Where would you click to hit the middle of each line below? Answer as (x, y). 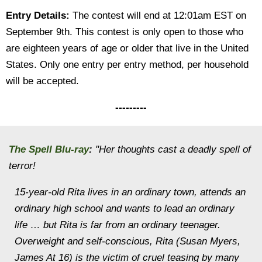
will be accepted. (42, 81)
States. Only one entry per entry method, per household (127, 65)
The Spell (30, 149)
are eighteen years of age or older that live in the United (127, 48)
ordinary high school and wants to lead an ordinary (125, 208)
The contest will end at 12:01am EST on (158, 15)
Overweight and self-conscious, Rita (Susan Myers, (127, 241)
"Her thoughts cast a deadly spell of (172, 149)
